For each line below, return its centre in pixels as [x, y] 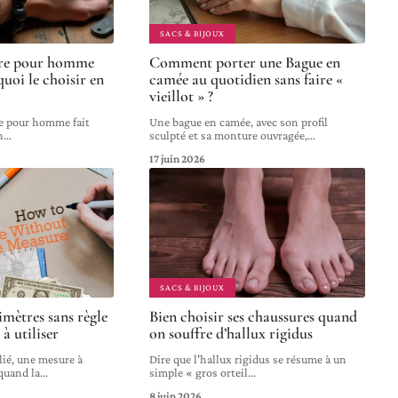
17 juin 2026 [178, 159]
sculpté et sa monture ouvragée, [229, 135]
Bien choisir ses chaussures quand [254, 316]
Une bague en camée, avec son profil [239, 122]
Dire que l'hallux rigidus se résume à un [248, 358]
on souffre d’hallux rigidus [231, 333]
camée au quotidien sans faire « [247, 80]
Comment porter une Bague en [245, 63]
